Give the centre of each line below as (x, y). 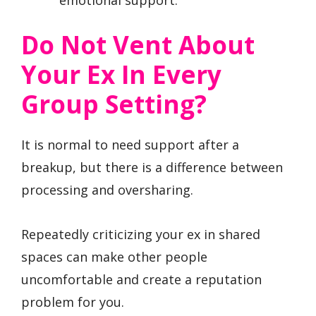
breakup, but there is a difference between (152, 167)
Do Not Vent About (138, 44)
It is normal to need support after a (130, 144)
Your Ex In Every (121, 74)
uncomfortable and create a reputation (141, 279)
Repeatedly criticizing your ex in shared (141, 234)
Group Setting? (114, 104)
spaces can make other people (114, 256)
